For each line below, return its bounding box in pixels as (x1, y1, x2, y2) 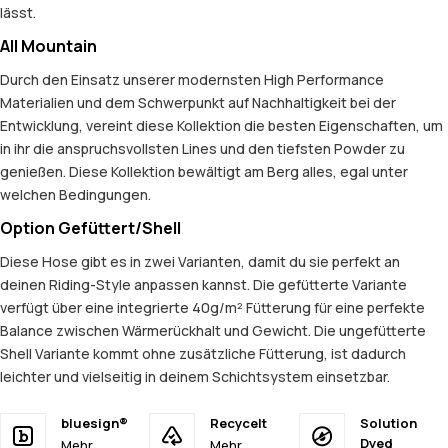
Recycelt (210, 414, 268, 433)
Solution (359, 414, 417, 433)
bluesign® (61, 414, 128, 433)
